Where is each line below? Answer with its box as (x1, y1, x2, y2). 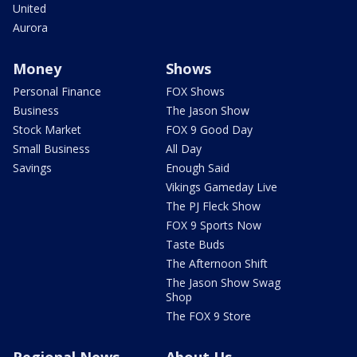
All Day (166, 141, 202, 157)
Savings (13, 160, 52, 176)
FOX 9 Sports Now (166, 218, 261, 233)
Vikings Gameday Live (166, 179, 277, 195)
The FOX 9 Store (166, 308, 251, 324)
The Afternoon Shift (166, 256, 268, 272)
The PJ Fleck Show (166, 198, 261, 214)
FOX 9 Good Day (166, 122, 253, 138)
